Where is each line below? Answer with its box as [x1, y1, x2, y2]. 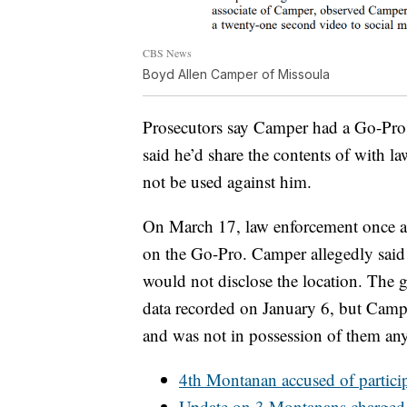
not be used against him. [143, 169, 312, 193]
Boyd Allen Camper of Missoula [143, 65, 330, 82]
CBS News [143, 45, 192, 60]
